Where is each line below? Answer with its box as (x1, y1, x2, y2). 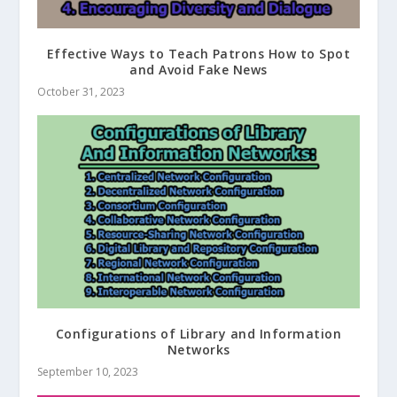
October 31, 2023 (37, 84, 126, 100)
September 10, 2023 (37, 364, 139, 380)
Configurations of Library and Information (55, 325, 342, 343)
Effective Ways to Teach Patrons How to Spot (46, 45, 351, 63)
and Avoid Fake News (129, 61, 268, 79)
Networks (167, 341, 230, 359)
